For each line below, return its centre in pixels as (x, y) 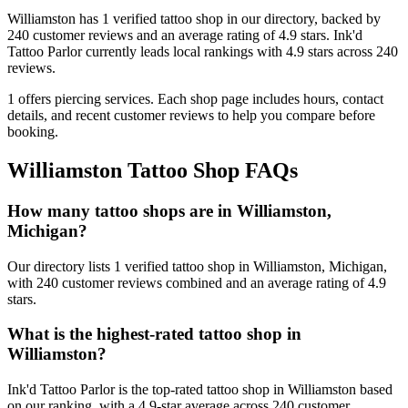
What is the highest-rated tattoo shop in (154, 334)
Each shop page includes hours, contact (270, 99)
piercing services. (104, 99)
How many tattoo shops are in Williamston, (169, 210)
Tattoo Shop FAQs (210, 171)
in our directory (269, 19)
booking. (33, 132)
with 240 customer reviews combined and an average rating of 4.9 (197, 282)
